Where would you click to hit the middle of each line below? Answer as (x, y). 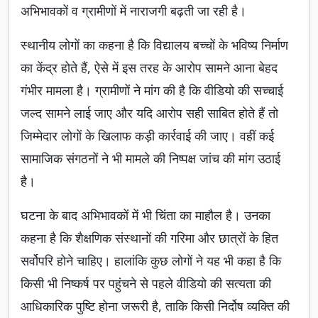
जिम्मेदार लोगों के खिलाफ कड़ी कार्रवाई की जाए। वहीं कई (147, 136)
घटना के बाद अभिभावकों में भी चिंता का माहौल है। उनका (146, 215)
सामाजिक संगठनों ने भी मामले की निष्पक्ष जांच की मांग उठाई (150, 159)
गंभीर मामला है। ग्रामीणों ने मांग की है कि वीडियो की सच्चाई (152, 91)
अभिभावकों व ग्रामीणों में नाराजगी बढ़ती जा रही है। (133, 11)
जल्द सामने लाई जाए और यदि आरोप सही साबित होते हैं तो (149, 113)
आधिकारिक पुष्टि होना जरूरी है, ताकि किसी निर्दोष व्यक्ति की (155, 306)
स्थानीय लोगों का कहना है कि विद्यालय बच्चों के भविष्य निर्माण (154, 45)
